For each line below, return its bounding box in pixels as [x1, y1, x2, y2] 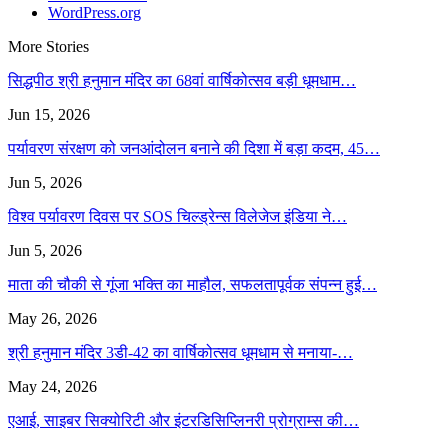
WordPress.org [48, 3, 141, 21]
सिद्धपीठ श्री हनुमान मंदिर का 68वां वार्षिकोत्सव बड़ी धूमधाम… [8, 71, 356, 89]
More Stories [8, 37, 89, 55]
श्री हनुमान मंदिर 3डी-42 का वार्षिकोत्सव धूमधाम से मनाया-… [8, 343, 353, 361]
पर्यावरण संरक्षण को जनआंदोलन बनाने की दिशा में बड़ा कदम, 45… [8, 139, 380, 157]
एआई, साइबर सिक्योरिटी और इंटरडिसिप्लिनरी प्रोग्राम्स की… [8, 411, 359, 429]
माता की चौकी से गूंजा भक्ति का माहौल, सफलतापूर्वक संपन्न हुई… [8, 275, 377, 293]
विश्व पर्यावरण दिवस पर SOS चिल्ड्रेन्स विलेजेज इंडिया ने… [8, 207, 347, 225]
